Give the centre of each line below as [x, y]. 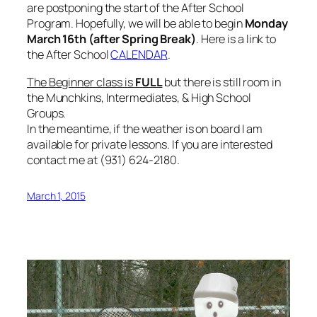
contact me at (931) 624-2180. [104, 160]
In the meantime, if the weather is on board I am [145, 128]
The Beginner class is [81, 82]
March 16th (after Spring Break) [111, 39]
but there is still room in [221, 82]
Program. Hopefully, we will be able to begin [136, 24]
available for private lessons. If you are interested [150, 144]
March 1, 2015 [56, 195]
